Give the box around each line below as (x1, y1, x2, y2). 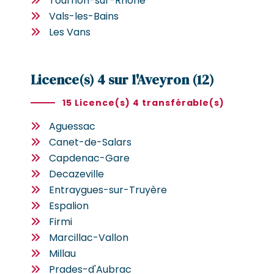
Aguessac (49, 119, 95, 133)
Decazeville (49, 166, 104, 181)
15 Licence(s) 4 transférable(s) (62, 96, 225, 109)
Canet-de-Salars (49, 135, 131, 149)
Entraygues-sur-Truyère (49, 182, 167, 197)
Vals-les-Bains (49, 9, 119, 23)
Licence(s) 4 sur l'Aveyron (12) (31, 70, 214, 89)
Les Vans (49, 24, 91, 39)
